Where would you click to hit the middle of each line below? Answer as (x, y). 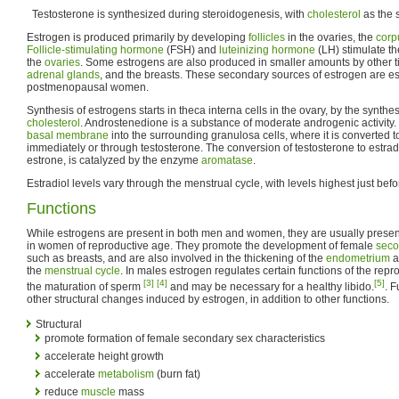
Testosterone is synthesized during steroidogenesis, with (167, 14)
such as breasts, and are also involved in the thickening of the (176, 258)
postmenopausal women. (88, 87)
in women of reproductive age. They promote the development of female (201, 245)
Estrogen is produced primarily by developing (138, 37)
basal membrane (68, 135)
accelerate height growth (104, 356)
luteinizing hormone (267, 49)
